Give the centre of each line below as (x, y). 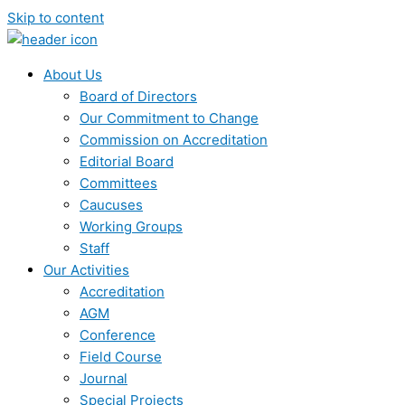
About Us (73, 75)
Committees (118, 183)
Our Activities (86, 270)
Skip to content (56, 18)
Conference (118, 335)
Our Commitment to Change (169, 118)
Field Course (121, 357)
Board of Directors (138, 96)
